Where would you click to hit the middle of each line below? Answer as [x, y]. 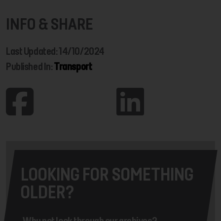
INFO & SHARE [50, 24]
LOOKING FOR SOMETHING [107, 174]
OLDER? [47, 192]
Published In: [30, 67]
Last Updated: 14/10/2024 [55, 51]
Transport [73, 67]
